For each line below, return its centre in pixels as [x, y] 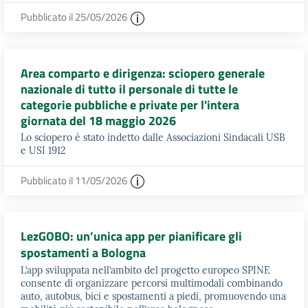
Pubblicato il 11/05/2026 [75, 180]
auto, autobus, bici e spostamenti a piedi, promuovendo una [153, 297]
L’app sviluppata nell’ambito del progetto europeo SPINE [145, 271]
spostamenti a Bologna [83, 252]
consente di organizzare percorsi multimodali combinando [152, 284]
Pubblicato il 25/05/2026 [75, 17]
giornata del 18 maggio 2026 [98, 120]
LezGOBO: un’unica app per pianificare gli [131, 236]
